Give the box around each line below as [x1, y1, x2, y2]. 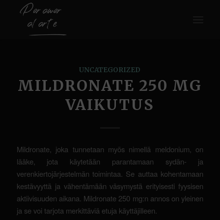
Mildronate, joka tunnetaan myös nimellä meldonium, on [16, 143, 204, 154]
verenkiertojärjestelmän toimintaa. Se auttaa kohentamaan [16, 168, 204, 179]
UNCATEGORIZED [79, 66, 141, 74]
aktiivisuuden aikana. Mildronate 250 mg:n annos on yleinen [16, 192, 204, 203]
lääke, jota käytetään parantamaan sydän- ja [16, 156, 204, 166]
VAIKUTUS [65, 95, 155, 114]
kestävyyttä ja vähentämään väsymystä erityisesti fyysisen [16, 180, 204, 191]
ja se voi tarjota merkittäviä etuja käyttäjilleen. [16, 205, 157, 216]
